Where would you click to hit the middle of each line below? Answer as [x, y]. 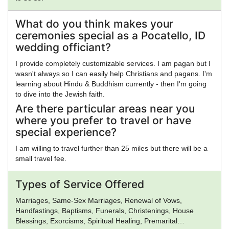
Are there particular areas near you [105, 108]
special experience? [66, 132]
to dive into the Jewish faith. [60, 94]
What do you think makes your [94, 24]
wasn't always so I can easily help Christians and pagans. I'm [114, 73]
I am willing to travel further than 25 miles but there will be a [111, 148]
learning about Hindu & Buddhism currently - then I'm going [111, 84]
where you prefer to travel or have [103, 120]
